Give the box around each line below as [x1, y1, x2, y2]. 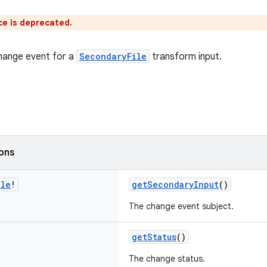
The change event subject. [129, 201, 234, 212]
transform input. [150, 51, 222, 63]
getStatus [132, 231, 176, 243]
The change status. [129, 253, 205, 264]
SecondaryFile [79, 51, 147, 62]
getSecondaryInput [132, 179, 219, 190]
